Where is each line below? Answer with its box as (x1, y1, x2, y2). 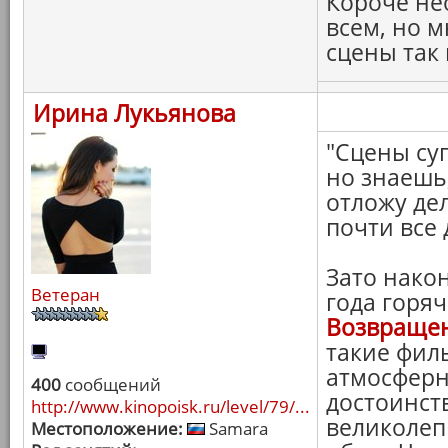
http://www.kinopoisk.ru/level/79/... (31, 395, 310, 418)
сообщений (61, 373, 161, 396)
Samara (205, 417, 268, 440)
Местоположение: (31, 417, 183, 440)
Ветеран (31, 283, 100, 306)
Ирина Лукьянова (33, 97, 236, 129)
